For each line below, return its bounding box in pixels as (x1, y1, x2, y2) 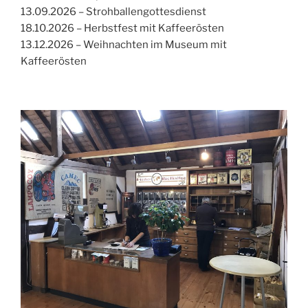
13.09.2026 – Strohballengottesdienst (21, 5, 206, 19)
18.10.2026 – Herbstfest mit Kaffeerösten (21, 22, 224, 35)
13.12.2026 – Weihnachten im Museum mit (21, 38, 227, 52)
